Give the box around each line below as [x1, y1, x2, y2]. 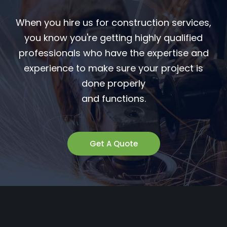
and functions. [81, 92, 146, 105]
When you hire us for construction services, [16, 16, 211, 29]
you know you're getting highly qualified [24, 31, 203, 44]
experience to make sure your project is [24, 61, 203, 74]
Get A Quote [89, 138, 138, 149]
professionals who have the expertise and [18, 46, 209, 59]
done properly [82, 77, 145, 90]
